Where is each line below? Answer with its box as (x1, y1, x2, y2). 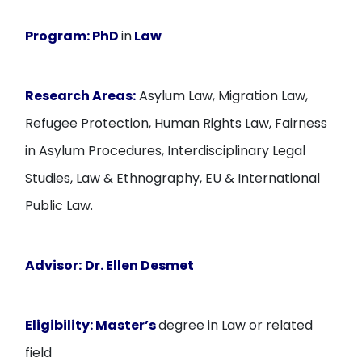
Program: (25, 27, 90, 45)
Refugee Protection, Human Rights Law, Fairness (25, 114, 328, 133)
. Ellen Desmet (100, 256, 197, 275)
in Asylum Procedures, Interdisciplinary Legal (25, 141, 306, 160)
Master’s (93, 316, 159, 335)
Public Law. (25, 196, 94, 215)
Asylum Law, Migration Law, (136, 86, 309, 105)
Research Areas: (25, 86, 137, 105)
